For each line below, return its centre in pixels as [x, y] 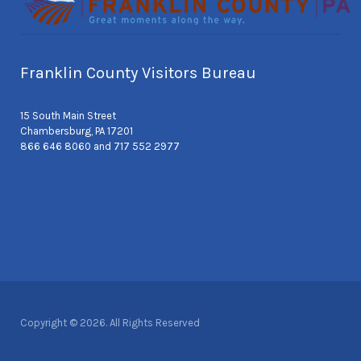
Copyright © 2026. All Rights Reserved [110, 323]
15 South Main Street [68, 116]
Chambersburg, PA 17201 [77, 131]
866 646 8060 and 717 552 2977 [100, 147]
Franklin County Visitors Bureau [138, 73]
